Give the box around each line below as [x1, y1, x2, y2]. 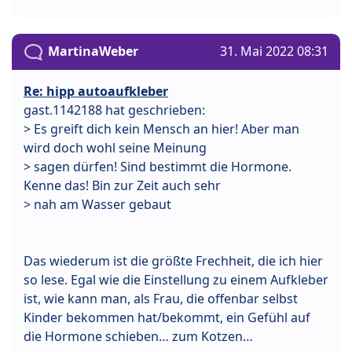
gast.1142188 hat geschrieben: [24, 101, 205, 119]
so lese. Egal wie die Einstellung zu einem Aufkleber [24, 271, 328, 289]
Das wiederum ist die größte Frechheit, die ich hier [24, 252, 323, 270]
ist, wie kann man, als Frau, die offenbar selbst [24, 290, 298, 308]
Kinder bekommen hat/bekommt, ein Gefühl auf [24, 309, 310, 327]
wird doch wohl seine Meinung [24, 139, 207, 157]
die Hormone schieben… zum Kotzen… [24, 328, 253, 346]
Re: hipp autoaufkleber [24, 82, 168, 101]
